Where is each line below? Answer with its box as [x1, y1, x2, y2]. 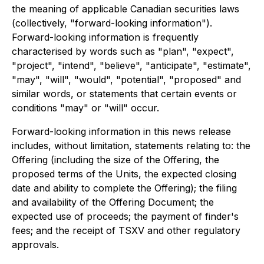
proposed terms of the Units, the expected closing [12, 168, 236, 180]
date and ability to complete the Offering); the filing [12, 182, 237, 194]
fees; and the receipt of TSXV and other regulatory [12, 225, 240, 236]
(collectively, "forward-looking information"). [12, 17, 212, 29]
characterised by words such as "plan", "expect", [12, 45, 234, 57]
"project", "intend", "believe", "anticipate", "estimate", [12, 60, 251, 71]
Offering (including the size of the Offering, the [12, 154, 219, 166]
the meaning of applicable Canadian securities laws [12, 3, 239, 15]
